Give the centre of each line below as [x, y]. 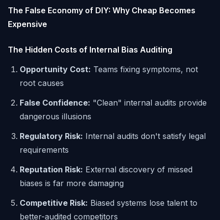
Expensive [27, 24]
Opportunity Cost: [55, 69]
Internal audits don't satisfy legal [144, 136]
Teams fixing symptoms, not [144, 69]
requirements [44, 150]
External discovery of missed [138, 169]
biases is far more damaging [72, 183]
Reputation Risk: [51, 169]
